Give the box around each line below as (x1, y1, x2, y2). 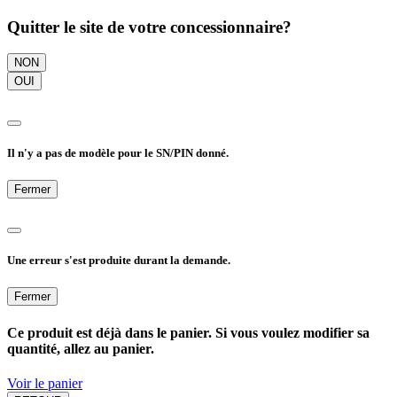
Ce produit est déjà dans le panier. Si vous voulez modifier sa (7, 324, 370, 340)
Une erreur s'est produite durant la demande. (7, 253, 230, 268)
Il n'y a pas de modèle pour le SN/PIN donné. (7, 145, 229, 160)
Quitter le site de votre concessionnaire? (7, 17, 292, 36)
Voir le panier (7, 375, 82, 391)
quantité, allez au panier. (7, 340, 154, 356)
